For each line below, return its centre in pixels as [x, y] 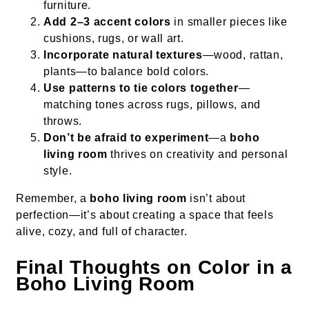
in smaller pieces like [229, 22]
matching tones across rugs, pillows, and [152, 105]
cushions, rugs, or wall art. [114, 39]
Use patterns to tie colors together [141, 88]
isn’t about [216, 199]
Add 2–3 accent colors [107, 22]
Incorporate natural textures [123, 55]
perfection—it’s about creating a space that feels [145, 215]
